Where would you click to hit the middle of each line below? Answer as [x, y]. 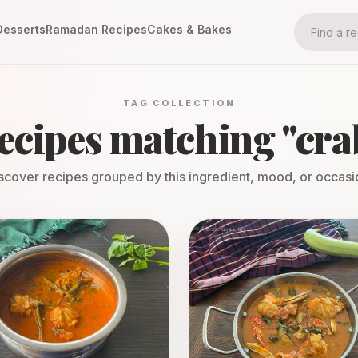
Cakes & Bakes [189, 29]
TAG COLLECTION [179, 103]
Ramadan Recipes [96, 29]
